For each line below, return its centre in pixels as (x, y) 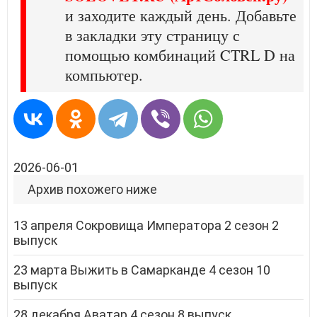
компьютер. (104, 74)
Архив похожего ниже (92, 189)
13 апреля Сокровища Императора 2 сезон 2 (146, 225)
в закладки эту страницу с (152, 35)
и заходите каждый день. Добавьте (181, 15)
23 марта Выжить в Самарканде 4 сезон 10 (142, 270)
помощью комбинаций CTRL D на (180, 54)
